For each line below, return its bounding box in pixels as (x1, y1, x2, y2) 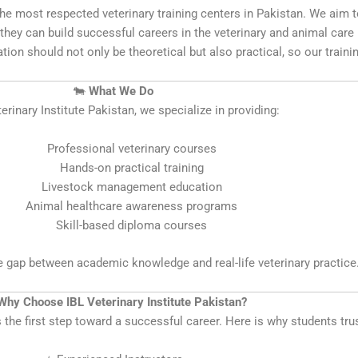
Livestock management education (41, 180, 222, 194)
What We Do (89, 84, 153, 98)
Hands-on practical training (59, 161, 204, 175)
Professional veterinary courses (46, 141, 217, 156)
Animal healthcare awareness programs (26, 199, 237, 213)
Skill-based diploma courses (56, 218, 207, 233)
